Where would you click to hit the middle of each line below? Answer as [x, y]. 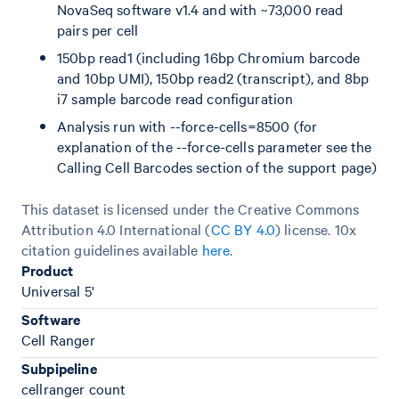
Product [48, 270]
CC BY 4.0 [243, 229]
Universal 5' [58, 290]
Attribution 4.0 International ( [116, 229]
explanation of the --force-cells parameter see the [215, 146]
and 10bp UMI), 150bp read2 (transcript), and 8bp [213, 77]
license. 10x [321, 229]
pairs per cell [98, 29]
